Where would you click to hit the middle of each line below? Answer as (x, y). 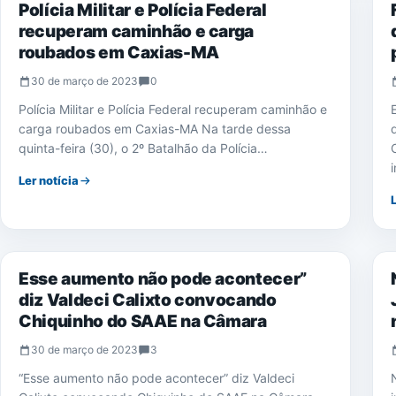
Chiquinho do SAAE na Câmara (143, 321)
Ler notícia (49, 180)
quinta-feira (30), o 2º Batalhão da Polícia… (143, 148)
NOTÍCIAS (46, 228)
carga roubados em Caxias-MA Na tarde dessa (155, 129)
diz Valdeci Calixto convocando (148, 300)
